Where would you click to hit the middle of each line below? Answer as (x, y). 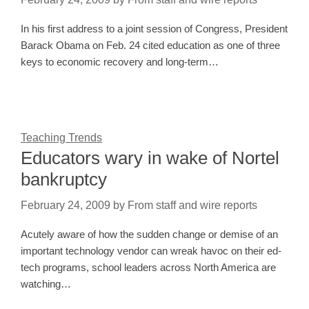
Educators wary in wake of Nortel (150, 158)
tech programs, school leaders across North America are (148, 268)
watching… (46, 284)
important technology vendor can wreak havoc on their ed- (151, 251)
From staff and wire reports (192, 206)
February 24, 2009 (66, 206)
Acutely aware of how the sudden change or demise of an (149, 235)
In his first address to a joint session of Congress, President (154, 29)
